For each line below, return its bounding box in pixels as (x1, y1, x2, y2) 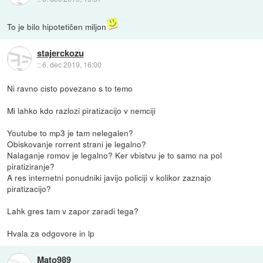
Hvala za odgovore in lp (7, 227, 95, 239)
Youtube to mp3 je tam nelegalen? (7, 126, 134, 139)
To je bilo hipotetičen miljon (7, 20, 107, 32)
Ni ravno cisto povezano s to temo (7, 82, 133, 94)
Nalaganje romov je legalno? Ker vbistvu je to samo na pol (7, 149, 222, 161)
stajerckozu (36, 46, 84, 59)
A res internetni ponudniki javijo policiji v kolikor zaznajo (7, 171, 212, 183)
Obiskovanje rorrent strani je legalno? (7, 137, 147, 150)
